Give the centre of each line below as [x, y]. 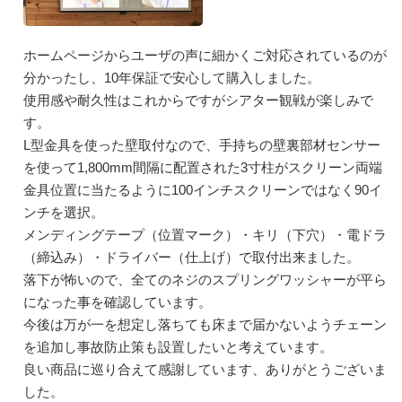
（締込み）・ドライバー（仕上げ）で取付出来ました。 [192, 257]
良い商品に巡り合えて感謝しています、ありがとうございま [205, 369]
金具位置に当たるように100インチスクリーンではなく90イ [203, 189]
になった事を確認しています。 [118, 301]
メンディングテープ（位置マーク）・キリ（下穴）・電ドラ [205, 234]
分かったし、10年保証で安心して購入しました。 [172, 77]
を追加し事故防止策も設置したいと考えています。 [179, 346]
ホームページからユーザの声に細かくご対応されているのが [205, 55]
